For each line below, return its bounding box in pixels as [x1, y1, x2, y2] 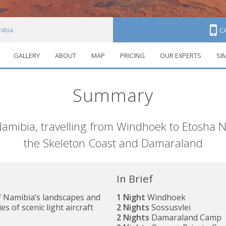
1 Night [117, 191, 145, 203]
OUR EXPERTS [159, 51, 201, 61]
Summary [73, 83, 153, 107]
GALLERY [13, 51, 40, 61]
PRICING [120, 51, 145, 61]
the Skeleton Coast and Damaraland [23, 135, 203, 151]
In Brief [117, 172, 153, 186]
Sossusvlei [149, 201, 191, 213]
